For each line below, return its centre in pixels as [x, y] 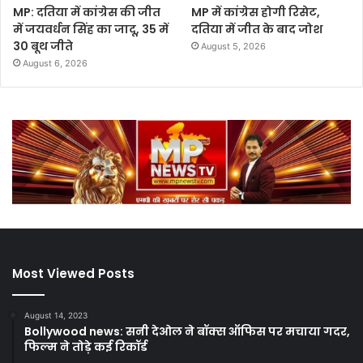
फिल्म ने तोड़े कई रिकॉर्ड [86, 347]
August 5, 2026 [234, 46]
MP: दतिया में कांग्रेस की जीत [87, 12]
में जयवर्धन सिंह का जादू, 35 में [91, 29]
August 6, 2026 [55, 63]
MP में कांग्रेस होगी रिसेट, [256, 12]
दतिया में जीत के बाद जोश [257, 29]
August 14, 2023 [56, 316]
